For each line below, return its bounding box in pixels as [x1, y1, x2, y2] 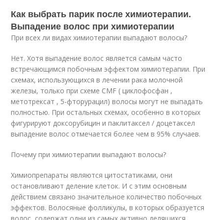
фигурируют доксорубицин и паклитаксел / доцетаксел [11, 118, 195, 128]
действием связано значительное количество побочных [11, 192, 202, 201]
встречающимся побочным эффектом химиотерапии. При [11, 64, 206, 74]
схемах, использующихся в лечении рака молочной [11, 75, 183, 84]
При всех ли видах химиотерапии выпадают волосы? [11, 33, 188, 42]
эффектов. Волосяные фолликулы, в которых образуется [11, 203, 205, 212]
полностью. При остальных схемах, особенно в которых [11, 108, 201, 117]
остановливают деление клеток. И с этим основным [11, 181, 187, 191]
